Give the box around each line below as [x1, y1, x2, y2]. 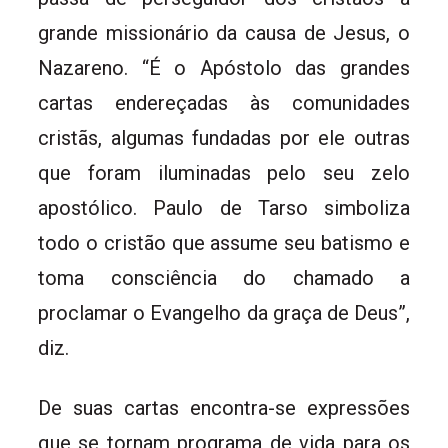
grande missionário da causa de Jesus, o [38, 20, 410, 45]
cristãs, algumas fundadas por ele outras [38, 125, 410, 150]
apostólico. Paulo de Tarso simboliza [38, 195, 410, 220]
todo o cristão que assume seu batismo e [38, 230, 410, 255]
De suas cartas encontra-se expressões [38, 395, 410, 420]
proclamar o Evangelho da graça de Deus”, [38, 300, 410, 325]
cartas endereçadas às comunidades [38, 90, 410, 115]
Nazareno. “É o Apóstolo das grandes [38, 55, 410, 80]
